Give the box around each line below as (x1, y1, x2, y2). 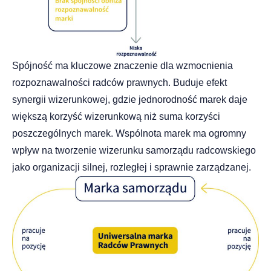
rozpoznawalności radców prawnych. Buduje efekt (12, 77, 227, 88)
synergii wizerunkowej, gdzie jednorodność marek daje (12, 94, 247, 105)
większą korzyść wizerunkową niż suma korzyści (12, 111, 220, 122)
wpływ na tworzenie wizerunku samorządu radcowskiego (12, 145, 256, 156)
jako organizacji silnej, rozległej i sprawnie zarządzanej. (12, 162, 251, 173)
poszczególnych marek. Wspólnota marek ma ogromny (12, 128, 246, 139)
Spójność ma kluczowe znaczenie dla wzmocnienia (12, 60, 233, 71)
